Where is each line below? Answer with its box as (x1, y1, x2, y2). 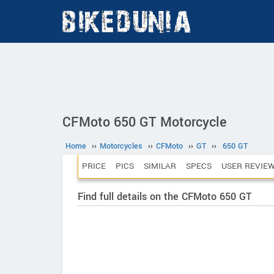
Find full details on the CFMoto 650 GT (78, 190, 251, 204)
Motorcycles (100, 141, 143, 152)
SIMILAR (144, 160, 176, 172)
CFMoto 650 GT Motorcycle (62, 113, 226, 132)
